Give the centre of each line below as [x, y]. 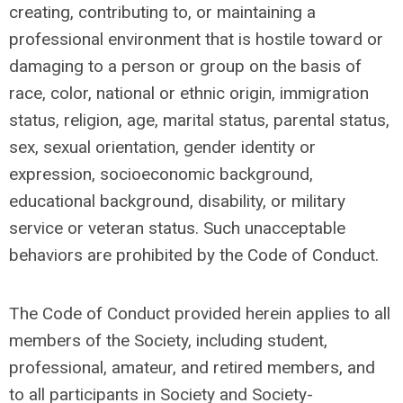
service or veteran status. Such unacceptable [177, 228]
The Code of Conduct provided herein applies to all [200, 313]
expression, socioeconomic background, [161, 174]
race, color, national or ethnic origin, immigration [189, 93]
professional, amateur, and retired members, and [192, 367]
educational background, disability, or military [177, 201]
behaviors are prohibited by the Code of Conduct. [194, 255]
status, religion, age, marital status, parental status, [199, 120]
